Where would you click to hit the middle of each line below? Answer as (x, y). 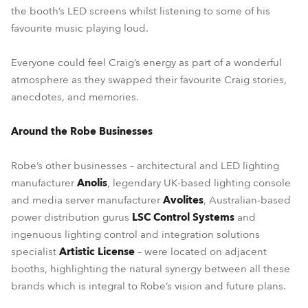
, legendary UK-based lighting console (199, 183)
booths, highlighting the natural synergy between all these (151, 269)
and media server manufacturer (87, 200)
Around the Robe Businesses (82, 131)
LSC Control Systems (183, 217)
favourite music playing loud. (80, 28)
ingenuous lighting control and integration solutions (135, 234)
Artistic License (97, 252)
